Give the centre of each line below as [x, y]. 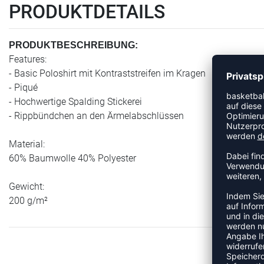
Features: [28, 60]
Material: [27, 144]
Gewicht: [27, 187]
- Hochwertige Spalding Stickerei [75, 102]
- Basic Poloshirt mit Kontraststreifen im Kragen [107, 74]
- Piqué [23, 88]
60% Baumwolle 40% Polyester [72, 159]
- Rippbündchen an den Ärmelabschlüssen [96, 116]
